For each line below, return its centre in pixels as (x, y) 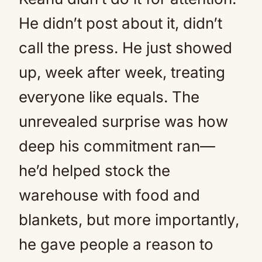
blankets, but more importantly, (129, 220)
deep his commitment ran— (117, 146)
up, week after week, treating (122, 72)
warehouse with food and (109, 195)
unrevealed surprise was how (123, 121)
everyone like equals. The (109, 97)
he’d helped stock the (94, 170)
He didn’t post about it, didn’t (120, 23)
